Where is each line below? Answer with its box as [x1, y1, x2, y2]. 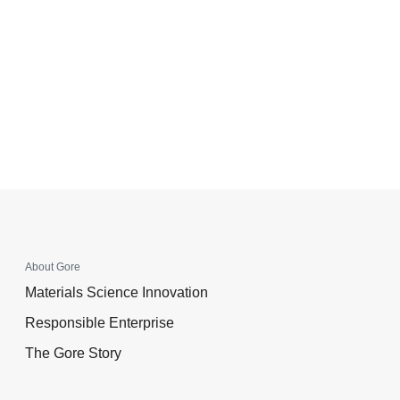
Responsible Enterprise [25, 315, 174, 330]
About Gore [25, 261, 80, 273]
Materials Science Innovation [25, 285, 208, 300]
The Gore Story [25, 346, 121, 361]
